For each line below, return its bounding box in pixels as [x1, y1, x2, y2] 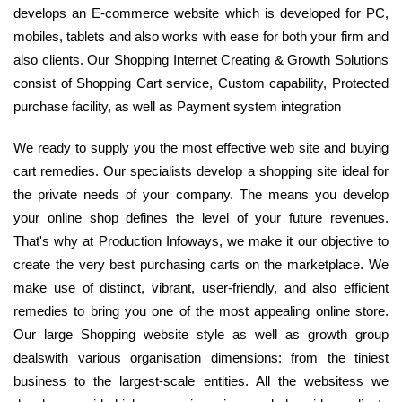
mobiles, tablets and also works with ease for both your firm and [13, 29, 389, 45]
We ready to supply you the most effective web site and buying [13, 140, 389, 156]
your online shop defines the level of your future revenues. [13, 210, 389, 226]
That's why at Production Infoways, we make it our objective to [13, 233, 389, 249]
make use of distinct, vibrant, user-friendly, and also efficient [13, 280, 389, 296]
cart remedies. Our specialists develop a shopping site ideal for [13, 163, 389, 179]
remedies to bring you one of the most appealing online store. [13, 303, 389, 319]
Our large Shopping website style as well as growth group [13, 327, 389, 343]
